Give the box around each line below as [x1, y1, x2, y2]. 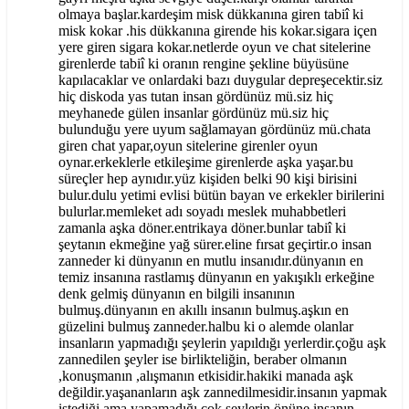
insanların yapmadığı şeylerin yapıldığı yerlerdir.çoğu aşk [58, 335, 386, 351]
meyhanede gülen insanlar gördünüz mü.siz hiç [58, 105, 329, 121]
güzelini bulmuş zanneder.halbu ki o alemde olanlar [58, 319, 353, 335]
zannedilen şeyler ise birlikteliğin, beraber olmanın [58, 351, 347, 368]
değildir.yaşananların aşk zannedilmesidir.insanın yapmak [58, 384, 387, 401]
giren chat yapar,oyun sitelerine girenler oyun [58, 138, 318, 154]
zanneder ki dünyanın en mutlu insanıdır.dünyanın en [58, 253, 363, 269]
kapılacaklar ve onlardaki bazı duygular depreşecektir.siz [58, 72, 383, 89]
